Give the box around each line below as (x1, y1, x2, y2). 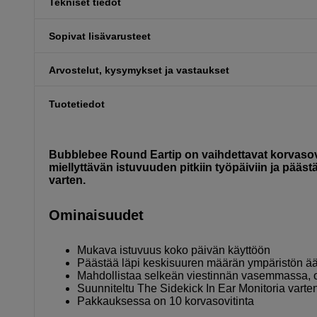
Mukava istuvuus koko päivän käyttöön (77, 244, 270, 257)
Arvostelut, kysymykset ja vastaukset (49, 64, 229, 76)
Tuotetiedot (49, 98, 105, 110)
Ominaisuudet (49, 207, 144, 224)
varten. (49, 174, 86, 187)
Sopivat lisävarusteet (49, 30, 151, 42)
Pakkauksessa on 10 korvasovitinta (77, 295, 254, 308)
